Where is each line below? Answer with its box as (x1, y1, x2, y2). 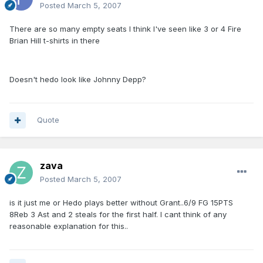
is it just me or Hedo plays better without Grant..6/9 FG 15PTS (9, 198, 233, 208)
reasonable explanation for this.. (9, 221, 128, 231)
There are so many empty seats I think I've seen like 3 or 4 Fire (9, 24, 241, 34)
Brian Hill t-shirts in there (9, 36, 100, 46)
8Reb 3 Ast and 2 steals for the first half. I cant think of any (9, 210, 227, 220)
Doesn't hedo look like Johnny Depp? (9, 75, 146, 85)
